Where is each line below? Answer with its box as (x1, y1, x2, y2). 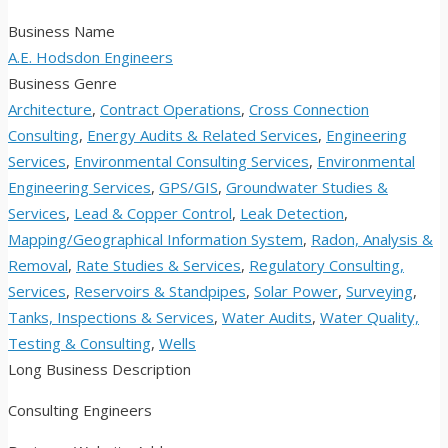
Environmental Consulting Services (74, 151, 309, 172)
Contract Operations (100, 99, 241, 120)
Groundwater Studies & (226, 177, 388, 198)
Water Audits (222, 307, 312, 328)
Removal (8, 255, 68, 276)
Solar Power (254, 281, 338, 302)
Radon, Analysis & (311, 229, 433, 250)
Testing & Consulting (8, 333, 151, 354)
